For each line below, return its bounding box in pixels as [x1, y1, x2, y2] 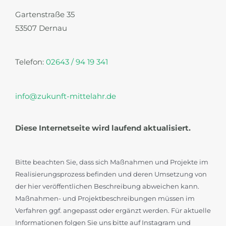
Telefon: [15, 58, 46, 67]
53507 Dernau [15, 23, 67, 33]
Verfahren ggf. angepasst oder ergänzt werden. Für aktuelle [15, 206, 211, 214]
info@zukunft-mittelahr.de [15, 92, 116, 101]
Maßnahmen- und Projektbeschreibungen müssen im [15, 194, 195, 202]
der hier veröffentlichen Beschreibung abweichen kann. [15, 182, 199, 190]
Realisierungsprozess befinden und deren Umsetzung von [15, 169, 207, 178]
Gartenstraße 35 [15, 10, 75, 19]
